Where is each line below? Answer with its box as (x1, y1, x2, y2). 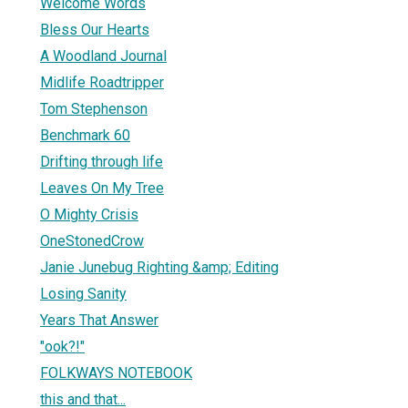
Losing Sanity (40, 284, 127, 302)
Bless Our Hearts (40, 20, 149, 38)
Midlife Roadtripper (40, 73, 164, 91)
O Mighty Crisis (40, 205, 138, 223)
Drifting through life (40, 152, 163, 170)
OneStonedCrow (40, 231, 144, 250)
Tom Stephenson (40, 99, 148, 117)
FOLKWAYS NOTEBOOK (40, 363, 192, 382)
